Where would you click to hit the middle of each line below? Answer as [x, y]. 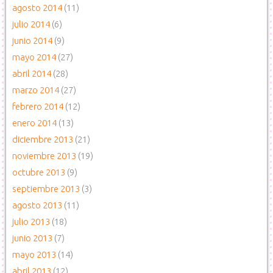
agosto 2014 [37, 8]
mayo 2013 [34, 254]
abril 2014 [32, 73]
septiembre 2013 [46, 189]
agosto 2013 [37, 205]
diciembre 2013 [43, 139]
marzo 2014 [36, 90]
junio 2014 [32, 41]
